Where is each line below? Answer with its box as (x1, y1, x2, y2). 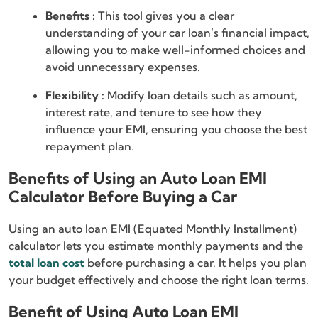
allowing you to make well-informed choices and (45, 43, 305, 57)
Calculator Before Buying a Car (9, 187, 237, 207)
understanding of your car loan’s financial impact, (45, 26, 309, 40)
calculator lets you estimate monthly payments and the (9, 238, 303, 253)
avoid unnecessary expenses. (45, 60, 200, 75)
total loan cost (9, 256, 84, 270)
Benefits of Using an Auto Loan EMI (9, 168, 267, 189)
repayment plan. (45, 139, 134, 154)
